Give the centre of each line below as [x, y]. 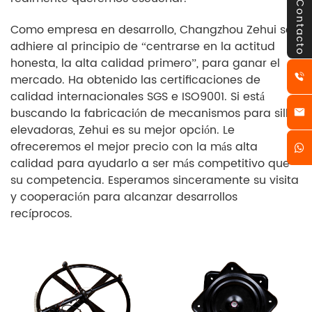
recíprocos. [41, 214]
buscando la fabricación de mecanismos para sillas [156, 114]
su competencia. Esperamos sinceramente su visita [155, 180]
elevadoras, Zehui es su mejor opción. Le [123, 130]
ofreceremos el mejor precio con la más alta [134, 147]
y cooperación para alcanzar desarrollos [124, 197]
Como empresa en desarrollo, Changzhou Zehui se [151, 30]
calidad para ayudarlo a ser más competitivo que [150, 164]
